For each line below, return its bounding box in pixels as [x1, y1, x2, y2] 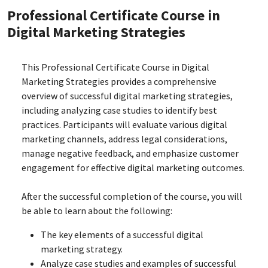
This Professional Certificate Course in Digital [22, 61, 209, 73]
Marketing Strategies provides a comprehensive [22, 75, 217, 87]
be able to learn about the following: [22, 205, 172, 217]
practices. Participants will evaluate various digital [22, 118, 227, 130]
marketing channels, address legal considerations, [22, 133, 227, 145]
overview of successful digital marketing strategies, [22, 90, 233, 102]
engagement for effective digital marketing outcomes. [22, 162, 245, 173]
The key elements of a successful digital [41, 229, 203, 240]
